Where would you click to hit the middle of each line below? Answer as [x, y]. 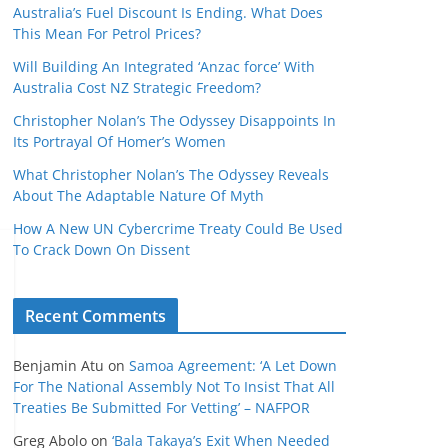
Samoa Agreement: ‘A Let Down [233, 365]
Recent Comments [96, 316]
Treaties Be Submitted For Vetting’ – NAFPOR [161, 407]
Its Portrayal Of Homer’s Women [119, 141]
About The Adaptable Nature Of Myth [138, 195]
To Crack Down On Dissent [101, 249]
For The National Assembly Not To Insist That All [174, 386]
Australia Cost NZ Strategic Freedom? [137, 87]
